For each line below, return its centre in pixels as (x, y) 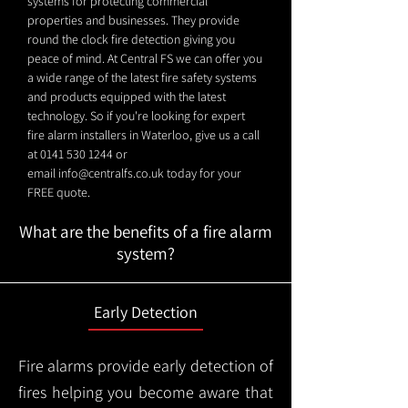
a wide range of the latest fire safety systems (142, 77)
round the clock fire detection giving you (131, 39)
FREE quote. (59, 192)
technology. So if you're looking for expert (136, 116)
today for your (203, 173)
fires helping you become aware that (146, 392)
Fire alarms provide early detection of (146, 366)
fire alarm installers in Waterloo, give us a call (143, 135)
